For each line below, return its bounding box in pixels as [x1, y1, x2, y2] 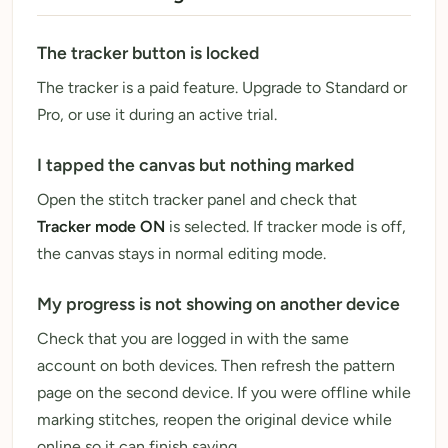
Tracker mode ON [37, 216, 165, 236]
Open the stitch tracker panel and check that [37, 189, 357, 209]
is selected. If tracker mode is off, [165, 216, 406, 236]
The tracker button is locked [37, 41, 259, 63]
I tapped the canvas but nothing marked [37, 153, 354, 175]
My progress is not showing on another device [37, 292, 400, 314]
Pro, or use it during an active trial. [37, 104, 277, 124]
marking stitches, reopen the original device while [37, 409, 392, 429]
